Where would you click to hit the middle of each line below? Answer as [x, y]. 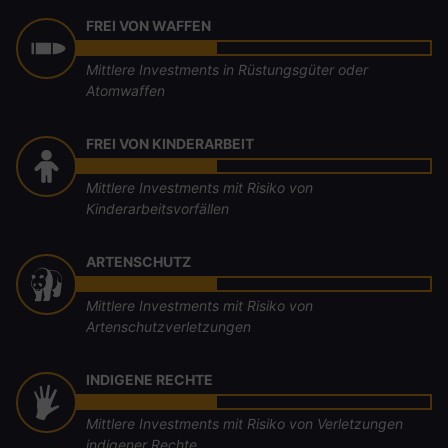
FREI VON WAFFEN [149, 25]
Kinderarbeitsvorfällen [158, 208]
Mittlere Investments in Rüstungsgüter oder [227, 69]
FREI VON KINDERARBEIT [170, 143]
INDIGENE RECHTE [150, 379]
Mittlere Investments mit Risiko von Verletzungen [245, 423]
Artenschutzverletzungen [169, 326]
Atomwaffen [126, 90]
